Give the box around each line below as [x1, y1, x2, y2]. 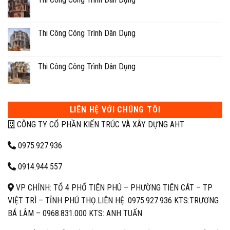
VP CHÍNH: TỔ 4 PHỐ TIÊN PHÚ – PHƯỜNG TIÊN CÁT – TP [14, 183, 213, 193]
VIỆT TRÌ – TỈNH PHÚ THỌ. [8, 196, 98, 206]
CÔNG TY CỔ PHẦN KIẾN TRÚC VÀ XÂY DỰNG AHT [15, 120, 184, 130]
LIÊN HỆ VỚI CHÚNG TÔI [69, 105, 161, 115]
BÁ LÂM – [8, 208, 41, 219]
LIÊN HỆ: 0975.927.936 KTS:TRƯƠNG [98, 196, 219, 206]
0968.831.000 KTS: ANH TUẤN [41, 208, 142, 219]
